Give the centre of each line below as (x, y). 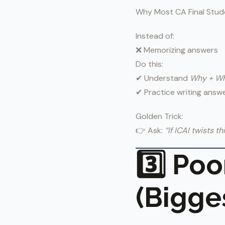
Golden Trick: (159, 116)
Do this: (149, 64)
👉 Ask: (150, 130)
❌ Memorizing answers (177, 50)
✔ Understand (163, 78)
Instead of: (155, 36)
